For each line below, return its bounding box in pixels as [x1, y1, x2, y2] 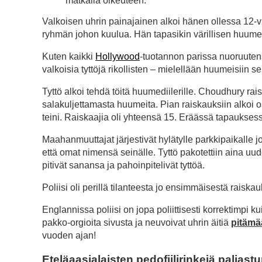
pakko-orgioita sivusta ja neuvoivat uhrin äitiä [42, 217, 231, 227]
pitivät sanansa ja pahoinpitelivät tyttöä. [42, 160, 205, 170]
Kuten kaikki [42, 51, 95, 61]
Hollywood [95, 51, 140, 61]
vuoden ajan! [42, 230, 96, 240]
